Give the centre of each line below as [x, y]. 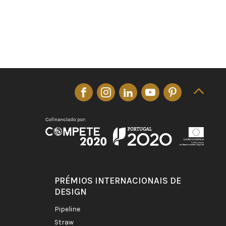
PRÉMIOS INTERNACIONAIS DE [118, 181]
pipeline [70, 209]
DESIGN [71, 192]
